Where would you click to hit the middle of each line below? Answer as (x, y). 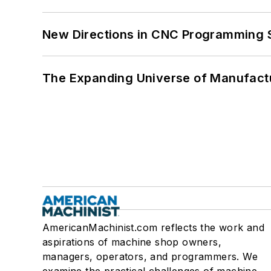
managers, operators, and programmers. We (150, 256)
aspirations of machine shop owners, (132, 242)
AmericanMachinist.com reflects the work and (154, 227)
